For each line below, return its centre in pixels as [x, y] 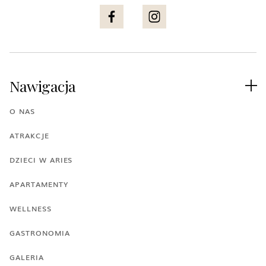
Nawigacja [43, 85]
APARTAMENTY [39, 184]
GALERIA [27, 257]
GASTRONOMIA [40, 232]
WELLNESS [31, 208]
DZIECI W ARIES [41, 159]
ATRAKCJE [29, 135]
